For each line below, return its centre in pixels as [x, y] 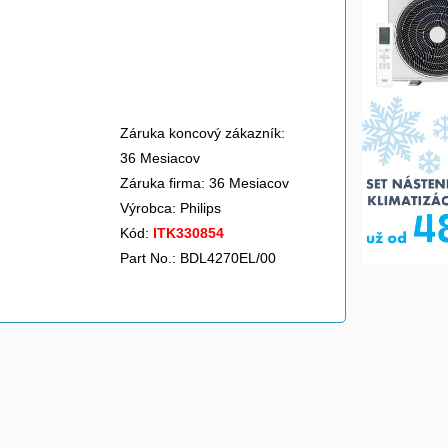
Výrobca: [150, 208]
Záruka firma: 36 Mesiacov [204, 183]
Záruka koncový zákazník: [202, 133]
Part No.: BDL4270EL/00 [198, 258]
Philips [202, 208]
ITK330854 [188, 233]
